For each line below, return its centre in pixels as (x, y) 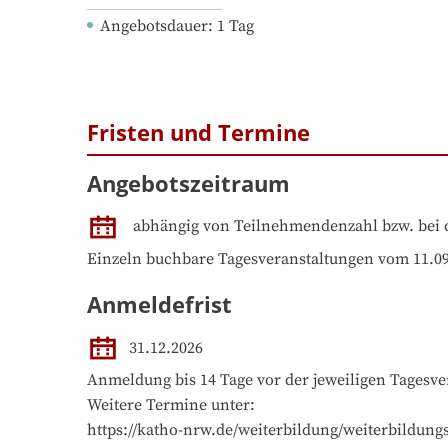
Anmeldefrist (159, 303)
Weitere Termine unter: (171, 404)
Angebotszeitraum (188, 182)
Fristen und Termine (198, 132)
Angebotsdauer (154, 26)
